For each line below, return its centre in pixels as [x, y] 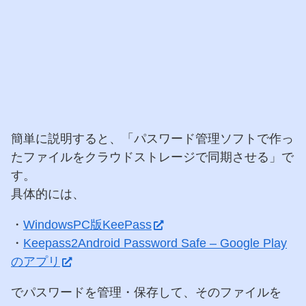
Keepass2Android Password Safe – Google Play [155, 244]
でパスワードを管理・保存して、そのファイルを [146, 293]
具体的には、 [48, 194]
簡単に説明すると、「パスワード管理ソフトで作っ [152, 139]
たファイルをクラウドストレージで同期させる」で [152, 157]
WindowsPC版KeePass [87, 225]
